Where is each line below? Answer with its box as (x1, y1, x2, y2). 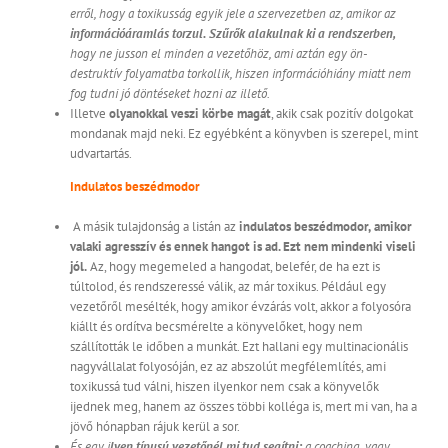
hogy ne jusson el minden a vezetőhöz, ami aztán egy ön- (70, 45, 367, 63)
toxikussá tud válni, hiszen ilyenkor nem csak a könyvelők (70, 378, 379, 396)
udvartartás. (70, 145, 132, 163)
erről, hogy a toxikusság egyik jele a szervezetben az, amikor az (70, 5, 396, 23)
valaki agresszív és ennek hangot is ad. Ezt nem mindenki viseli (70, 238, 416, 256)
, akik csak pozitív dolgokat (271, 105, 413, 123)
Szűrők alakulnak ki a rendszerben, (209, 25, 396, 43)
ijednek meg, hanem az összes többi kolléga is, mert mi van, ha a (70, 398, 417, 416)
